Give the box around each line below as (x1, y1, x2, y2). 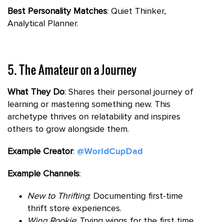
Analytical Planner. (7, 19, 78, 28)
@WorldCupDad (77, 147, 143, 156)
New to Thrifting (27, 191, 89, 201)
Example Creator (7, 147, 73, 156)
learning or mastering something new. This (7, 100, 170, 109)
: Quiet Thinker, (107, 6, 166, 16)
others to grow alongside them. (7, 124, 129, 134)
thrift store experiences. (27, 204, 121, 213)
